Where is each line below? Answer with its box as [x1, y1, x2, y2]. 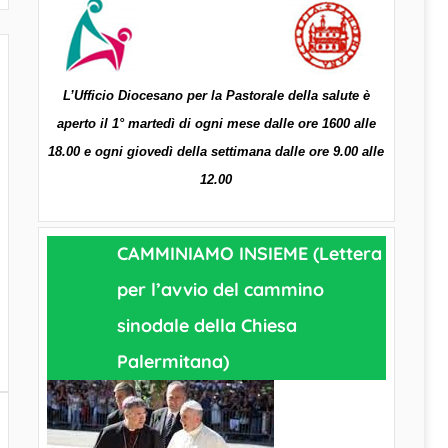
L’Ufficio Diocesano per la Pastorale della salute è [62, 88, 370, 104]
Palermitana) [116, 350, 229, 374]
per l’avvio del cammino [116, 278, 324, 302]
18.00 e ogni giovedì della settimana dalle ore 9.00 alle [48, 144, 385, 160]
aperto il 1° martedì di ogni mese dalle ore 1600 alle [56, 116, 376, 132]
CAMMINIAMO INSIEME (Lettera [116, 242, 382, 266]
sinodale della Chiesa [116, 314, 297, 338]
